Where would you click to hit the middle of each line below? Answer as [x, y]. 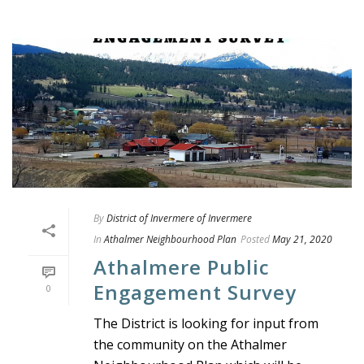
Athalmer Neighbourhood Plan [170, 240]
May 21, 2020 [302, 240]
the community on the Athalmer [190, 345]
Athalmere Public [182, 267]
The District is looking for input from [206, 324]
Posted [255, 240]
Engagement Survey [195, 292]
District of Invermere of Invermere [179, 219]
